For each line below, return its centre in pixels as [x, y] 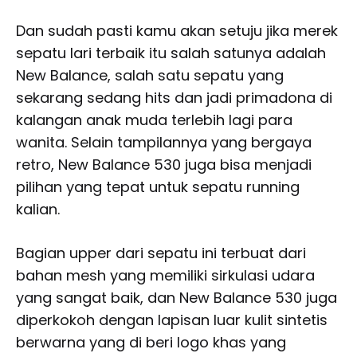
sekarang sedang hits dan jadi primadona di [174, 97]
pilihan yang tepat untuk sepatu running [158, 186]
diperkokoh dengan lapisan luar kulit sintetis [172, 320]
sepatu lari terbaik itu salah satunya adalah [171, 53]
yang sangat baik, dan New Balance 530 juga [177, 297]
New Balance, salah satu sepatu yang [150, 75]
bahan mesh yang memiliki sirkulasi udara [165, 275]
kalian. [38, 209]
